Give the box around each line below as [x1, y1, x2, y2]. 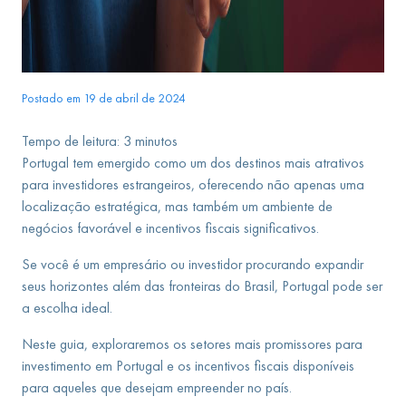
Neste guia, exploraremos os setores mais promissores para [22, 335, 362, 353]
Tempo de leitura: [22, 132, 120, 150]
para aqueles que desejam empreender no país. [22, 379, 292, 396]
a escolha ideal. [22, 299, 112, 316]
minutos [135, 132, 178, 150]
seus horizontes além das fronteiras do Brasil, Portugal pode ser [22, 277, 382, 295]
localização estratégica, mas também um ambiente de [22, 198, 333, 215]
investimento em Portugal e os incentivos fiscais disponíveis [22, 357, 354, 374]
